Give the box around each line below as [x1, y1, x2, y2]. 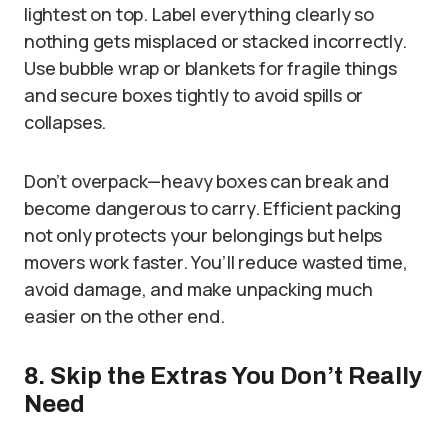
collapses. [24, 109, 107, 134]
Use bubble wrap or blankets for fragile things [24, 55, 397, 80]
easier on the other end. [24, 303, 225, 328]
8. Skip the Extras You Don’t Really [24, 362, 422, 389]
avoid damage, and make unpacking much [24, 276, 373, 301]
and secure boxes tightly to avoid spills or [24, 82, 364, 107]
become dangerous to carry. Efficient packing [24, 195, 402, 220]
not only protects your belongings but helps [24, 222, 383, 247]
